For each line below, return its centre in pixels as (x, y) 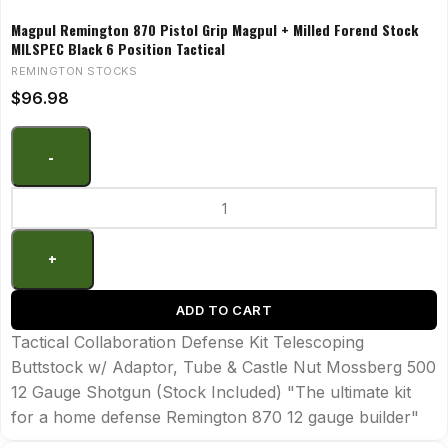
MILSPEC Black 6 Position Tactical (118, 49)
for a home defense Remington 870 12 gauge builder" (215, 417)
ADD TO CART (224, 310)
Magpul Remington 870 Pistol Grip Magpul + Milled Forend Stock (214, 30)
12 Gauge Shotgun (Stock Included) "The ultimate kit (211, 392)
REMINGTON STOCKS (74, 71)
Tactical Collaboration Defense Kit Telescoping (187, 342)
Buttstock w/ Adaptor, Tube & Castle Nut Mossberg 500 (223, 367)
